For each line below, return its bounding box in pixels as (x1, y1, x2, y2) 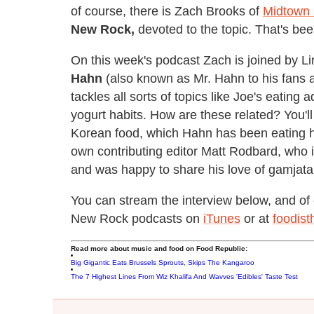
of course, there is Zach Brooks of (71, 4, 263, 18)
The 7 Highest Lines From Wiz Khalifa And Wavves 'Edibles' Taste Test (71, 272, 298, 280)
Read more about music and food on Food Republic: (71, 244, 247, 252)
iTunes (203, 211, 240, 226)
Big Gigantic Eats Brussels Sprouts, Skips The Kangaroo (71, 258, 254, 266)
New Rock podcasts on (71, 211, 203, 226)
